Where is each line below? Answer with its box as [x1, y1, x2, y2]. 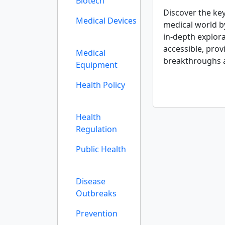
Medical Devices [76, 15, 137, 26]
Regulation [76, 124, 117, 135]
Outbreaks [76, 188, 117, 199]
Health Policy [76, 79, 125, 90]
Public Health [76, 144, 126, 155]
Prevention [76, 208, 118, 219]
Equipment [76, 59, 118, 70]
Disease [76, 176, 105, 187]
